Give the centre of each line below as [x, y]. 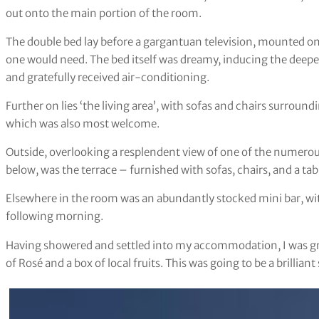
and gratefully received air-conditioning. [108, 78]
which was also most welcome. [83, 124]
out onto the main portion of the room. [104, 13]
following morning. [54, 216]
